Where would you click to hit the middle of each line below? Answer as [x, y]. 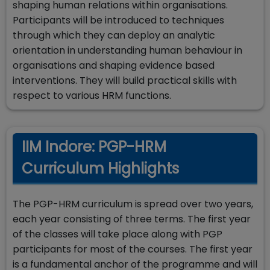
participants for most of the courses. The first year [133, 249]
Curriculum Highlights [100, 168]
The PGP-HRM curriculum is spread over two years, [133, 204]
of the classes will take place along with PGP [118, 234]
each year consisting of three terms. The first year [132, 219]
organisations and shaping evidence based [114, 65]
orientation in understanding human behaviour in [127, 50]
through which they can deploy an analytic [114, 35]
